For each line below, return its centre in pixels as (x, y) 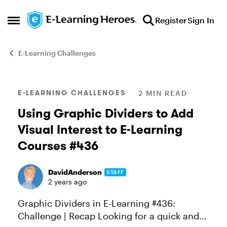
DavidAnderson (75, 172)
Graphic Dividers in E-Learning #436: (97, 203)
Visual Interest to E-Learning (100, 129)
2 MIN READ (163, 93)
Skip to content (67, 18)
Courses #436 (58, 146)
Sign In (201, 20)
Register (171, 20)
